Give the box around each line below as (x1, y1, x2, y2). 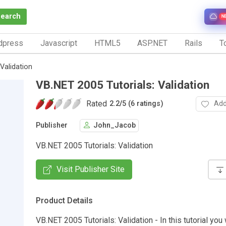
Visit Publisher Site (56, 164, 125, 174)
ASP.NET (137, 38, 168, 48)
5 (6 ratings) (122, 99, 163, 108)
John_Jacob (93, 121, 136, 130)
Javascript (40, 38, 77, 48)
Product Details (36, 195, 93, 205)
